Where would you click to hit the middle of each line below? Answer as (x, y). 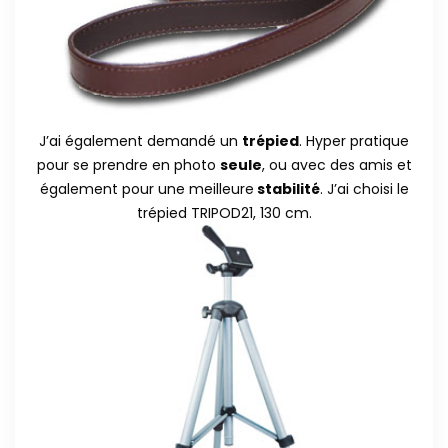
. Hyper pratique (354, 140)
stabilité (286, 188)
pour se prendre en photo (128, 164)
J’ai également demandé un (140, 140)
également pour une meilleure (146, 188)
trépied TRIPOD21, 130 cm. (224, 212)
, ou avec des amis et (336, 164)
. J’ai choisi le (364, 188)
